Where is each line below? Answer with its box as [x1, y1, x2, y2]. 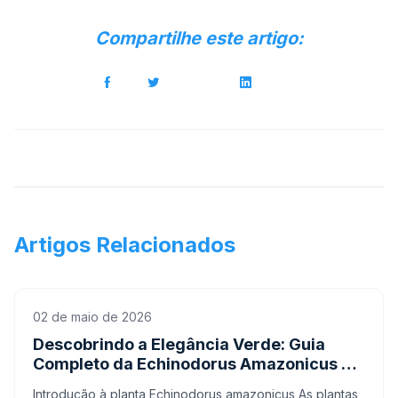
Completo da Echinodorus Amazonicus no [33, 354, 361, 373]
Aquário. [33, 374, 100, 393]
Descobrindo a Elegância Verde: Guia [33, 335, 325, 354]
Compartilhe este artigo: [94, 28, 304, 49]
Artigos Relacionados [14, 232, 235, 258]
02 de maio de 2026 [33, 309, 152, 324]
